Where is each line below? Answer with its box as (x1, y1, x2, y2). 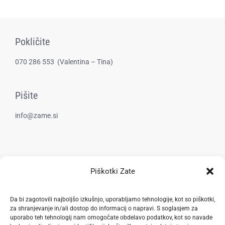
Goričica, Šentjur (15, 186, 66, 194)
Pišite (15, 89, 38, 101)
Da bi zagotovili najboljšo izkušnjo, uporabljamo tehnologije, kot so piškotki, (10, 196, 215, 203)
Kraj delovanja (15, 164, 72, 176)
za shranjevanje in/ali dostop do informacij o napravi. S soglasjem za (10, 205, 198, 212)
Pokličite (15, 35, 50, 48)
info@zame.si (15, 111, 58, 120)
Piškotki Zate (90, 167, 135, 176)
